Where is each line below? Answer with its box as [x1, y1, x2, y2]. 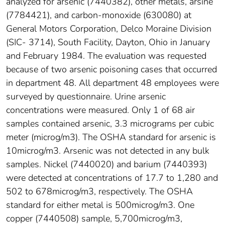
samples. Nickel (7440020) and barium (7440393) [6, 158, 207, 171]
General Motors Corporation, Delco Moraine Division [6, 23, 211, 35]
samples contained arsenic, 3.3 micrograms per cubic [6, 118, 214, 130]
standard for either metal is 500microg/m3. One [6, 199, 194, 211]
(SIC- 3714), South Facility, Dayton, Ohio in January [6, 36, 210, 49]
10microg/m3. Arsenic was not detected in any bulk [6, 145, 209, 157]
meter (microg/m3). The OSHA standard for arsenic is [6, 131, 216, 144]
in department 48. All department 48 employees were [6, 77, 219, 89]
